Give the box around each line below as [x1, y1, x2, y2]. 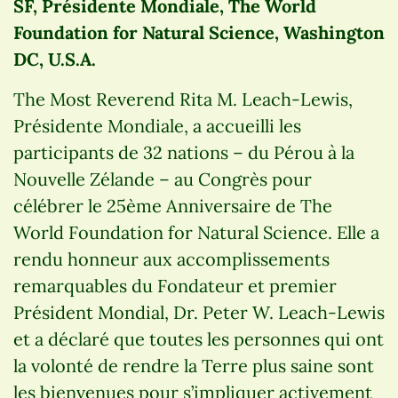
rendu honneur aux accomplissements [13, 247, 330, 270]
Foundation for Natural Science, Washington [13, 20, 385, 44]
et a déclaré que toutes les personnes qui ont [13, 327, 384, 350]
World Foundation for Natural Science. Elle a [13, 220, 379, 243]
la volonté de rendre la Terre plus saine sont [13, 354, 374, 377]
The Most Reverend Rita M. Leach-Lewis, [13, 87, 353, 110]
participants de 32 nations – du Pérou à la [13, 140, 354, 163]
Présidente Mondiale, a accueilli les [13, 114, 301, 137]
